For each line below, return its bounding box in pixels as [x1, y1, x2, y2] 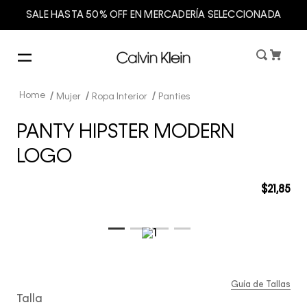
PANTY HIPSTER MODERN [16, 123, 234, 142]
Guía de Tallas [231, 281, 291, 289]
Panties [158, 93, 190, 101]
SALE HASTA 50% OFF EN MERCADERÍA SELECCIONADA [26, 10, 281, 20]
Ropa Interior [92, 93, 147, 101]
